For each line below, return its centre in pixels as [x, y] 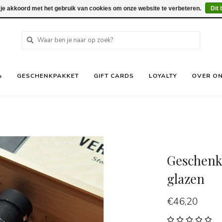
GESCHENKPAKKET [48, 76]
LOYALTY [163, 76]
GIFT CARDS [114, 76]
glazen [186, 179]
